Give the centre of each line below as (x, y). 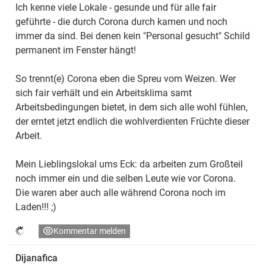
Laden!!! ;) (36, 207)
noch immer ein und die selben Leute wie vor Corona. (126, 178)
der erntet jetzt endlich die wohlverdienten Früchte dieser (132, 121)
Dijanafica (37, 258)
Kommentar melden (90, 231)
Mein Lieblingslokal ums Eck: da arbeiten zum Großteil (129, 164)
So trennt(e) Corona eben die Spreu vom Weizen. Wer (126, 78)
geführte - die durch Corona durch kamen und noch (121, 21)
